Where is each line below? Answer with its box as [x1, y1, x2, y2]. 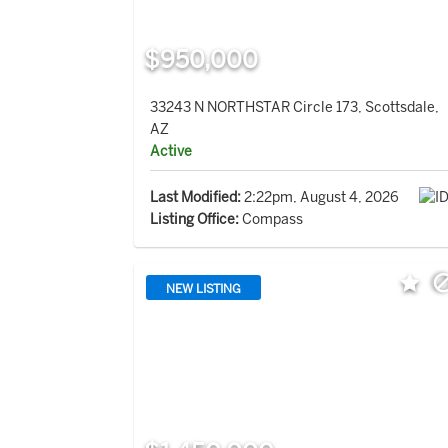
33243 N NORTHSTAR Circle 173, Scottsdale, [150, 98, 440, 116]
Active [150, 142, 193, 160]
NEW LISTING [166, 281, 242, 296]
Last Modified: [150, 188, 242, 206]
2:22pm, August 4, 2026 [241, 188, 400, 206]
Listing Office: [150, 210, 240, 228]
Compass [239, 210, 304, 228]
